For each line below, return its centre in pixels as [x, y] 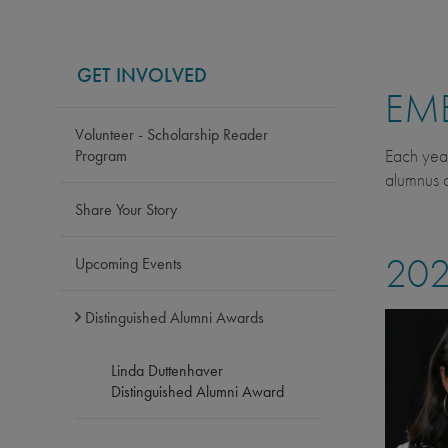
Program [101, 155]
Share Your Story [126, 209]
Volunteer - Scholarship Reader [171, 134]
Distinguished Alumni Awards [174, 317]
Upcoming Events [128, 263]
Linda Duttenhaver [167, 370]
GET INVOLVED [142, 74]
